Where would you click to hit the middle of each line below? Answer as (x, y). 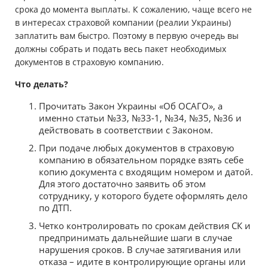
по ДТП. (55, 208)
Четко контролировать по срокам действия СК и (145, 226)
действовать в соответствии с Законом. (126, 130)
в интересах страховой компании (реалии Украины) (123, 23)
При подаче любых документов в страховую (136, 148)
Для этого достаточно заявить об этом (122, 184)
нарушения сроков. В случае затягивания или (140, 250)
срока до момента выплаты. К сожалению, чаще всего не (133, 10)
